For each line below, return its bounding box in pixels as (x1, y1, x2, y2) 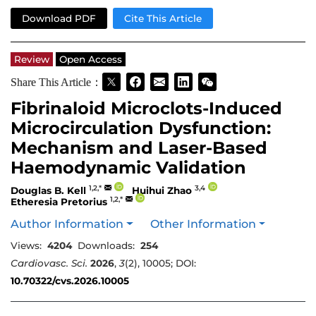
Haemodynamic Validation (11, 157, 246, 178)
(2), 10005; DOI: (125, 257, 196, 269)
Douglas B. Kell (11, 184, 86, 196)
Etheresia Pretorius (11, 195, 107, 207)
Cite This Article (124, 13, 202, 25)
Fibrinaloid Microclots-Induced (11, 98, 282, 119)
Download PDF (22, 13, 96, 25)
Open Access (59, 53, 122, 65)
